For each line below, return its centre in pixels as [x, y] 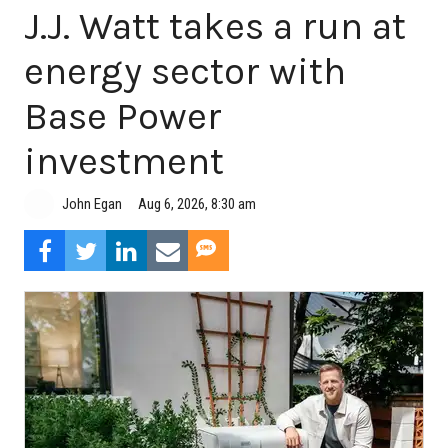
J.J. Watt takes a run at [215, 26]
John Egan [92, 204]
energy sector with [185, 71]
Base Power [123, 116]
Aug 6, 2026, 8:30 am [197, 203]
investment [124, 161]
